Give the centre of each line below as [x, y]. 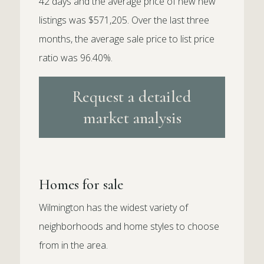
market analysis [132, 118]
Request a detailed [132, 97]
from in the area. [74, 245]
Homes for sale [81, 185]
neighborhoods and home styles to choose [129, 227]
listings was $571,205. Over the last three [124, 20]
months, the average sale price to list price [127, 39]
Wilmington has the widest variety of [114, 208]
